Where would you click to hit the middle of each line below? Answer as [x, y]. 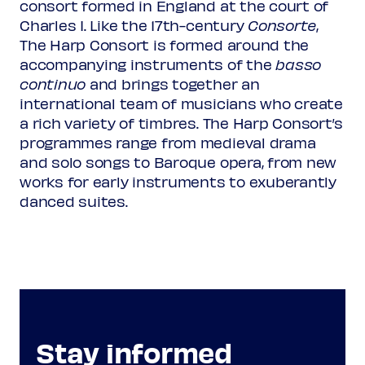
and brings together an [174, 83]
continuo [55, 83]
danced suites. [74, 200]
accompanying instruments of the [148, 64]
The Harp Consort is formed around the [165, 44]
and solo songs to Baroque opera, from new [178, 161]
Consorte [282, 24]
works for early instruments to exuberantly [178, 181]
